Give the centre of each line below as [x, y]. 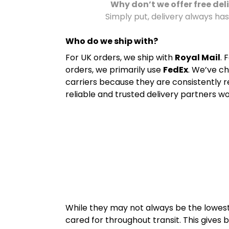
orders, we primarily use [114, 70]
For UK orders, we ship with [120, 58]
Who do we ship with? [112, 41]
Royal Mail [198, 58]
